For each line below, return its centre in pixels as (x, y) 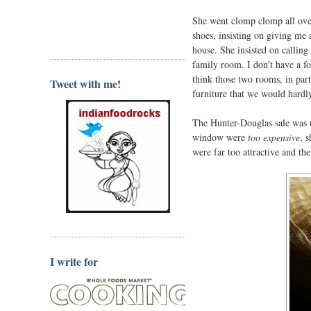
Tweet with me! (85, 83)
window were (220, 137)
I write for (74, 261)
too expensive (274, 137)
